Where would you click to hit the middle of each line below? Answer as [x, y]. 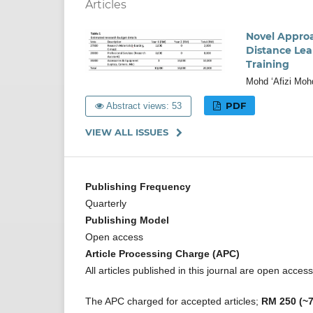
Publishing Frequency [138, 187]
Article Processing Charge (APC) [162, 254]
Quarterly [106, 204]
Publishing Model [127, 220]
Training [268, 65]
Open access [114, 237]
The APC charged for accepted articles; [173, 301]
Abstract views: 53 [143, 106]
